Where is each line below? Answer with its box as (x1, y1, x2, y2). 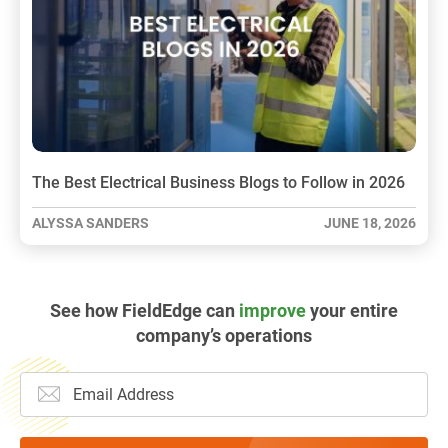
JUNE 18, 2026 (324, 214, 416, 231)
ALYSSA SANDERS (32, 214, 149, 231)
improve (239, 299, 306, 321)
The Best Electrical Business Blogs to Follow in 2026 (32, 172, 405, 192)
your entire (306, 299, 398, 321)
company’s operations (136, 324, 312, 346)
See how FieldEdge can (50, 299, 239, 321)
